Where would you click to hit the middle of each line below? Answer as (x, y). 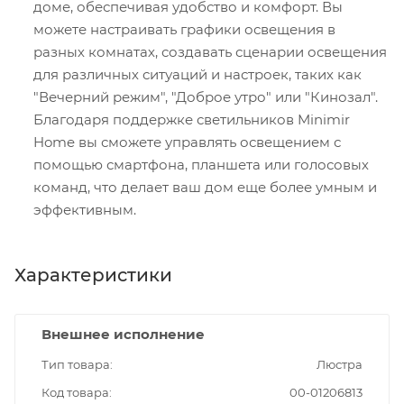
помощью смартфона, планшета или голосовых (201, 164)
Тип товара (76, 364)
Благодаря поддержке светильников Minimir (192, 119)
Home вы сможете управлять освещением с (187, 142)
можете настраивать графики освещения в (184, 29)
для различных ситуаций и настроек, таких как (197, 74)
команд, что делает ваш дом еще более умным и (205, 187)
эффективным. (85, 209)
